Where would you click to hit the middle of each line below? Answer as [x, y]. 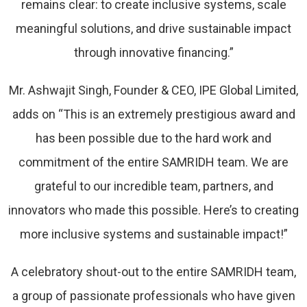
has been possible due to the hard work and [153, 138]
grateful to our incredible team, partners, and [153, 186]
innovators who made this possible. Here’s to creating [153, 210]
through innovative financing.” [153, 53]
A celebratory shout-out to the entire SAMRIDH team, [153, 272]
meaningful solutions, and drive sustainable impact [153, 29]
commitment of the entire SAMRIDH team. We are [153, 162]
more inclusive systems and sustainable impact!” [153, 234]
